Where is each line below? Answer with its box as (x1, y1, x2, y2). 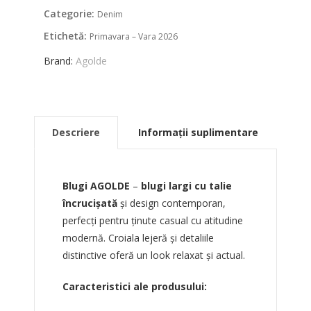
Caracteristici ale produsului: (62, 280, 207, 294)
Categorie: (43, 7, 97, 21)
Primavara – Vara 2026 (89, 31, 178, 43)
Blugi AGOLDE (62, 179, 130, 193)
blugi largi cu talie (140, 179, 232, 193)
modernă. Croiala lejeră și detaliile (62, 231, 214, 245)
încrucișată (62, 196, 117, 210)
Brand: (43, 54, 73, 68)
